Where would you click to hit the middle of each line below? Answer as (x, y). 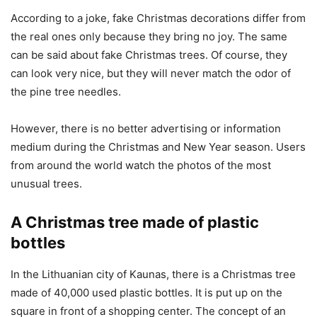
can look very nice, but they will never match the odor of (151, 73)
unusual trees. (46, 183)
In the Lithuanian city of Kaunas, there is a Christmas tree (153, 274)
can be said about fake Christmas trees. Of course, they (149, 54)
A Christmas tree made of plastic (135, 222)
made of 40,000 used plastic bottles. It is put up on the (146, 292)
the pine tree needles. (66, 91)
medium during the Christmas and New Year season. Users (158, 146)
